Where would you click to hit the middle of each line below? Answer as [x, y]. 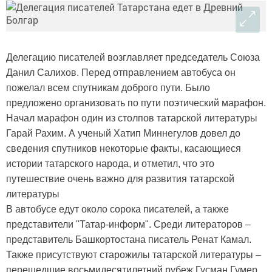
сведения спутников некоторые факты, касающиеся [124, 149]
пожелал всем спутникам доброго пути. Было [108, 88]
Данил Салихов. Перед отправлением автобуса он [121, 73]
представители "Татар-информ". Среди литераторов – [128, 225]
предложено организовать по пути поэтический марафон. [136, 103]
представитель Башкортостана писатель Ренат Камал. [129, 240]
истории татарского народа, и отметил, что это [110, 164]
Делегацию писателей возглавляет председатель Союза [133, 58]
